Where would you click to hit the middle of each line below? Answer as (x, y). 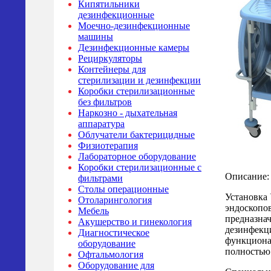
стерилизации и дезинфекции (139, 80)
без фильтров (105, 102)
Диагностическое (114, 233)
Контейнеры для (112, 69)
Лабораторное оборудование (137, 156)
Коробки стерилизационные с (140, 167)
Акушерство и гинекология (135, 222)
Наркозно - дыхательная (128, 113)
